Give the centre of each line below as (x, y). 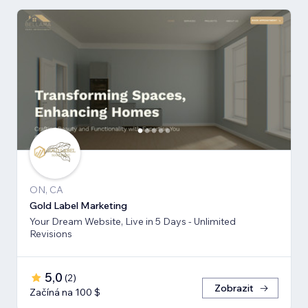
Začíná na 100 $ (65, 292)
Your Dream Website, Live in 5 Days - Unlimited (133, 221)
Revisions (51, 233)
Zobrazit (234, 288)
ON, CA (46, 189)
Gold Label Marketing (78, 205)
